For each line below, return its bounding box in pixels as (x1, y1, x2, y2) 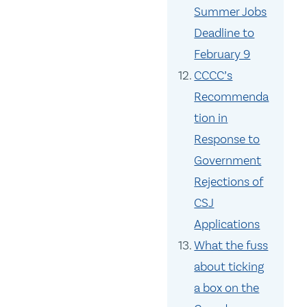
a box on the (194, 280, 260, 296)
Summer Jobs (194, 4, 267, 20)
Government (194, 153, 262, 169)
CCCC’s (194, 68, 233, 84)
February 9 (194, 47, 251, 62)
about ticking (194, 259, 265, 275)
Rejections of (194, 174, 264, 190)
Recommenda (194, 89, 269, 105)
